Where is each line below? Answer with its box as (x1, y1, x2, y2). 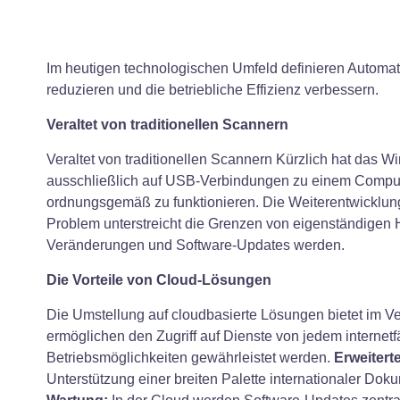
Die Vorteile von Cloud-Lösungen (46, 271, 271, 287)
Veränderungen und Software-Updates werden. (46, 237, 345, 253)
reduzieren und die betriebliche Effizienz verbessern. (46, 81, 379, 97)
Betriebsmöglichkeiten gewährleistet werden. (46, 349, 334, 365)
